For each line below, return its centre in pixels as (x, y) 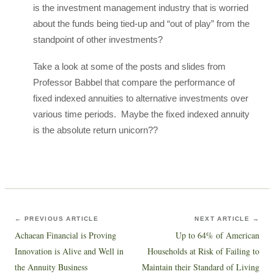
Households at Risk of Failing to (203, 251)
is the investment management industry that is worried (141, 8)
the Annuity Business (51, 267)
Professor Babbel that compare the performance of (134, 82)
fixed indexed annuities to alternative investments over (141, 98)
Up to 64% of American (217, 235)
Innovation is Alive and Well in (69, 251)
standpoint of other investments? (98, 39)
